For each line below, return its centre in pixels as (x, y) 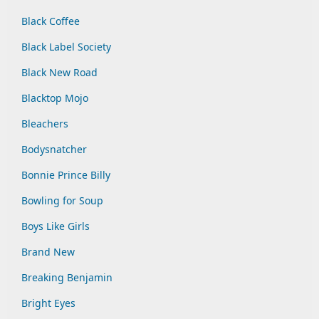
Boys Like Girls (56, 226)
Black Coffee (51, 21)
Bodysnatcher (54, 149)
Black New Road (59, 72)
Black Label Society (66, 47)
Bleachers (45, 124)
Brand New (48, 252)
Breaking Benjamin (67, 277)
